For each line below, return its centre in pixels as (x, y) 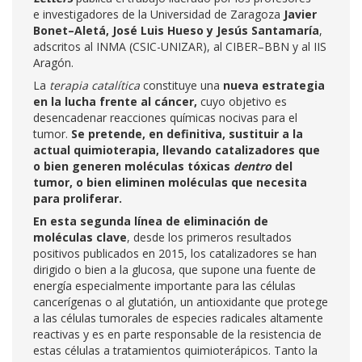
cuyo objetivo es (244, 101)
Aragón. (53, 63)
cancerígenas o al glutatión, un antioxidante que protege (181, 302)
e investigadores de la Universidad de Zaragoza (157, 14)
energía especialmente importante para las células (164, 286)
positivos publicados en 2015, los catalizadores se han (175, 253)
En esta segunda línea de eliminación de (151, 221)
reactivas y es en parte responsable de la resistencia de (177, 334)
